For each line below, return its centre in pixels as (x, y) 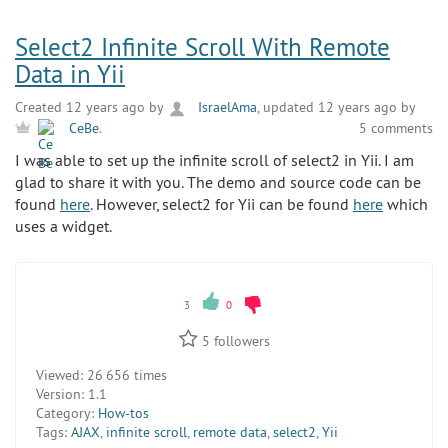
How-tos (123, 412)
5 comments (396, 127)
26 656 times (125, 374)
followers (239, 340)
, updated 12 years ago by (336, 107)
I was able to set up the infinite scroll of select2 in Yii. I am (214, 160)
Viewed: (59, 374)
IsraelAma (225, 107)
